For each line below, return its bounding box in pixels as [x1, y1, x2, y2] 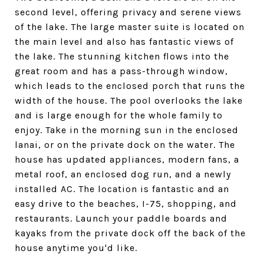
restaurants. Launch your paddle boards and [15, 213, 227, 224]
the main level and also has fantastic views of [15, 36, 234, 47]
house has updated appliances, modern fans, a [15, 154, 239, 165]
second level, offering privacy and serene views [15, 6, 242, 18]
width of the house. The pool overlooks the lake [15, 95, 243, 106]
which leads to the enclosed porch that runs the [15, 80, 245, 91]
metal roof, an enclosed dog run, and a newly [15, 169, 231, 180]
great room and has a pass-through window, [15, 65, 228, 77]
